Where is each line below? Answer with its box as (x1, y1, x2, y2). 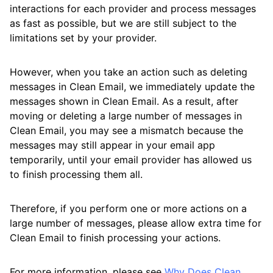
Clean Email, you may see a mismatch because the (10, 124, 243, 136)
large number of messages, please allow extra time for (10, 217, 261, 229)
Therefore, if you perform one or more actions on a (10, 202, 247, 214)
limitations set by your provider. (10, 32, 157, 44)
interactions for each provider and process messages (10, 2, 256, 15)
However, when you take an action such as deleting (10, 66, 247, 78)
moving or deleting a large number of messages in (10, 110, 242, 122)
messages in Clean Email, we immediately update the (10, 80, 255, 93)
